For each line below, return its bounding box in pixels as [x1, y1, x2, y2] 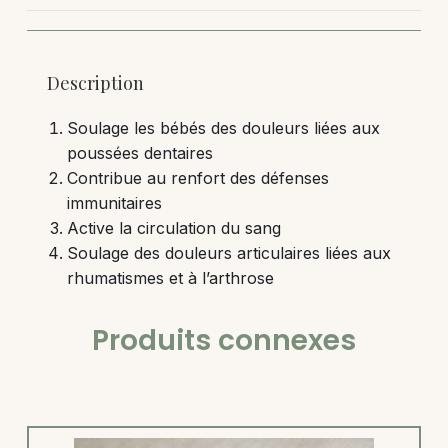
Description [46, 71, 144, 96]
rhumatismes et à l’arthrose [66, 268, 274, 289]
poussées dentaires [66, 143, 213, 164]
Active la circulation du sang [66, 218, 281, 239]
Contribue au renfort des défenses [66, 168, 329, 189]
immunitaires [66, 193, 162, 214]
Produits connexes [92, 321, 356, 361]
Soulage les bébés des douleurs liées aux [66, 118, 380, 139]
